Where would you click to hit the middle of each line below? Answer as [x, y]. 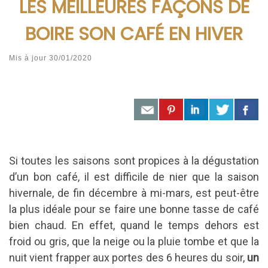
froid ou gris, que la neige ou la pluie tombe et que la [134, 242]
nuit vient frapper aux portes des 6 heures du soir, [128, 258]
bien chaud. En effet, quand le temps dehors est [134, 226]
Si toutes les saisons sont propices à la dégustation [134, 161]
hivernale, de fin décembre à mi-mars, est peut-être [134, 193]
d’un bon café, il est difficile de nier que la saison [134, 177]
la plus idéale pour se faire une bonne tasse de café [134, 209]
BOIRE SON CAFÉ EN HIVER [134, 33]
